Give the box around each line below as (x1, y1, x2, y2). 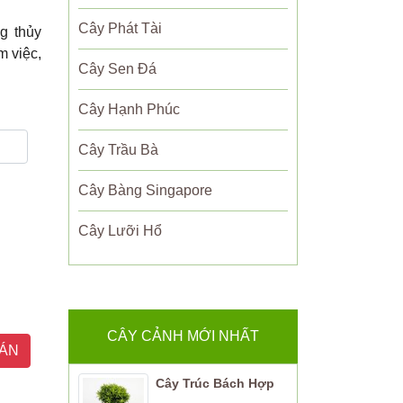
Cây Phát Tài (78, 21, 162, 36)
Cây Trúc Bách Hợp (155, 376, 274, 390)
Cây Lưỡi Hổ (78, 223, 162, 238)
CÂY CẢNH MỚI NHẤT (107, 328, 259, 344)
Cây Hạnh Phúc (78, 102, 180, 117)
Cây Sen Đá (78, 61, 157, 76)
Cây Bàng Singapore (78, 183, 212, 198)
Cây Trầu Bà (78, 142, 158, 157)
